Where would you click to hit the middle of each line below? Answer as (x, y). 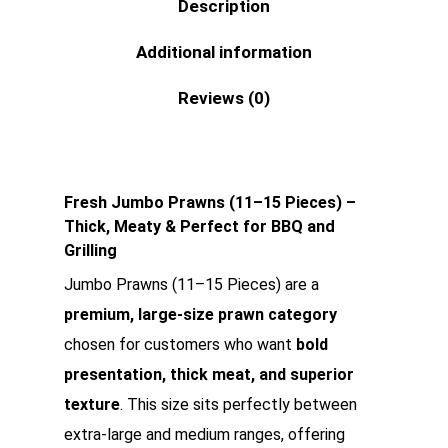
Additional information (224, 52)
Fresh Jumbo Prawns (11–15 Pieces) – (210, 202)
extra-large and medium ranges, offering (204, 434)
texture (92, 404)
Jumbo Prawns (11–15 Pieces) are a (191, 284)
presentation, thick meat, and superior (209, 374)
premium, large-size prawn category (200, 314)
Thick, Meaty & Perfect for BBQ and (199, 226)
